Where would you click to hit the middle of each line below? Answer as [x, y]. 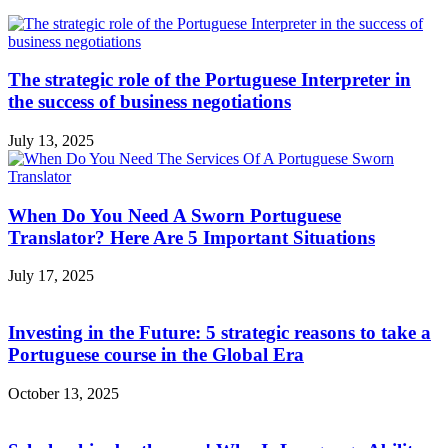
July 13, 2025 [51, 140]
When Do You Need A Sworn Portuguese [174, 215]
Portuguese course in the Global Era [156, 355]
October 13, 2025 [63, 393]
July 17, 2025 [51, 276]
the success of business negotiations [149, 102]
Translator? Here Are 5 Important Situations [191, 237]
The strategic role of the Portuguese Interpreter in [209, 80]
